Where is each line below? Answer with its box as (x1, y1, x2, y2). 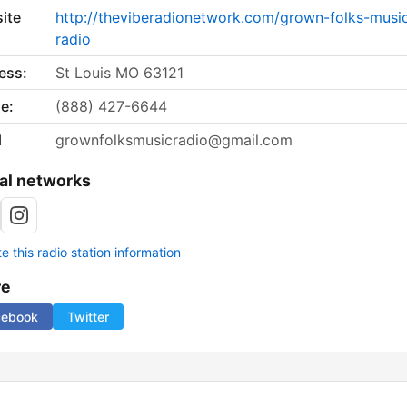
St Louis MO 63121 (55, 64, 184, 83)
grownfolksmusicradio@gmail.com (55, 131, 293, 150)
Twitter (67, 309, 109, 325)
